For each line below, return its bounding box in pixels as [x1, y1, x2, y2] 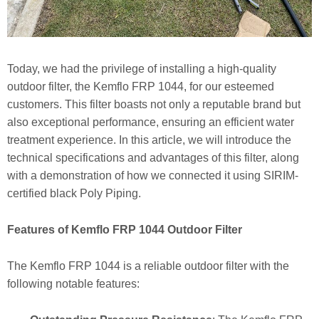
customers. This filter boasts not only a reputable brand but [7, 98, 300, 111]
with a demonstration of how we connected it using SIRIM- [7, 169, 298, 182]
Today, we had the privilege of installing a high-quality [7, 63, 276, 75]
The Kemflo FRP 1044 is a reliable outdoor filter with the [7, 259, 289, 272]
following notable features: [7, 277, 140, 290]
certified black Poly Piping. [7, 187, 141, 200]
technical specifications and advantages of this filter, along [7, 152, 299, 164]
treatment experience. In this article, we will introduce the [7, 134, 291, 147]
